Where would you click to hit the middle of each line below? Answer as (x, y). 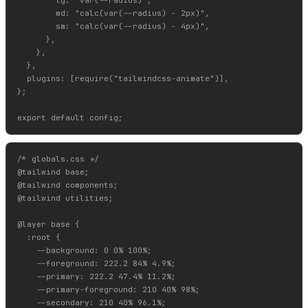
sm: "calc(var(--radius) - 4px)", (113, 26)
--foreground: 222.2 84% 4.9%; (97, 264)
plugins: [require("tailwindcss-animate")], (123, 78)
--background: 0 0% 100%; (85, 251)
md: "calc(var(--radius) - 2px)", (113, 13)
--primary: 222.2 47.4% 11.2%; (97, 277)
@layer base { (48, 224)
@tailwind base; (53, 172)
